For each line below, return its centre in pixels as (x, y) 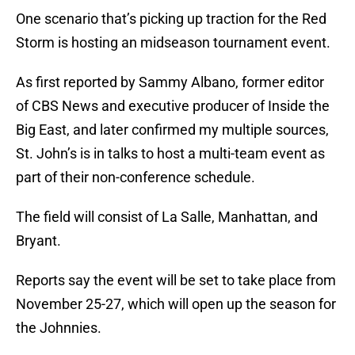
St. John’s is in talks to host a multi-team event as (170, 154)
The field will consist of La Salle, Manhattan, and (167, 217)
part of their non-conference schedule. (136, 177)
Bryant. (38, 241)
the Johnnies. (59, 328)
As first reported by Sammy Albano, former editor (170, 82)
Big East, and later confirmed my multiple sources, (172, 130)
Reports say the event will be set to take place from (176, 281)
